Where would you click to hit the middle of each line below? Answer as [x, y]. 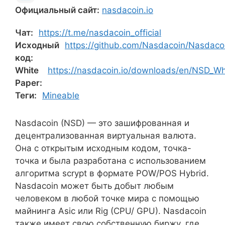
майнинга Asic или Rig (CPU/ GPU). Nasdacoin [111, 211]
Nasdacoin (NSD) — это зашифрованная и [102, 123]
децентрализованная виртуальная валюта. [106, 136]
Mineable [61, 95]
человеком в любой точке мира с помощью [107, 198]
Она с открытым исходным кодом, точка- [103, 148]
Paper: [29, 83]
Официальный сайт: [57, 10]
